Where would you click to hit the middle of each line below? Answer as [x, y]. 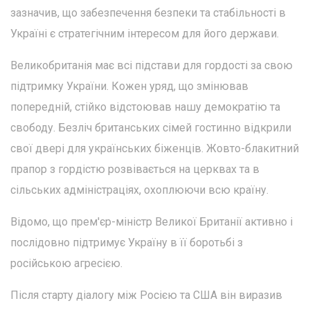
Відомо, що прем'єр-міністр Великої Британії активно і [152, 221]
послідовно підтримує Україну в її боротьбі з [127, 242]
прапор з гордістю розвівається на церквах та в [135, 169]
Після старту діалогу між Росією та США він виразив [146, 295]
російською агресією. [66, 263]
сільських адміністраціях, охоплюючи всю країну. [139, 190]
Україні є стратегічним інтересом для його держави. [145, 33]
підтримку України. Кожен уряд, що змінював [129, 86]
